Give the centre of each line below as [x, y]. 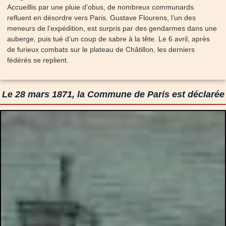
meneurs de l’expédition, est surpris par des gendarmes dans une [112, 28]
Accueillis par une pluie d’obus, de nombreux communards [100, 7]
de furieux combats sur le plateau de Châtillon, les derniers [101, 49]
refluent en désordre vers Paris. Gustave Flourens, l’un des [101, 17]
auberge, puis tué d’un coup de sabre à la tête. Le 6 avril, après [108, 39]
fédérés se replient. [38, 60]
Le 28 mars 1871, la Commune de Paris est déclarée [113, 94]
